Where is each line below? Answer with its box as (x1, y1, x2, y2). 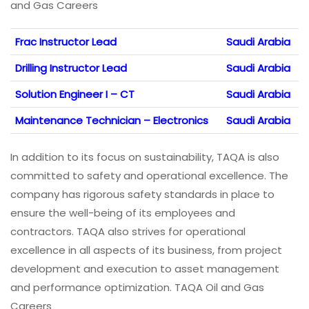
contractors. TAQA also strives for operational (10, 224, 246, 239)
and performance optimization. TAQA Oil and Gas (10, 280, 264, 295)
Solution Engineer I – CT (15, 87, 134, 102)
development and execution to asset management (10, 261, 279, 277)
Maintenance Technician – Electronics (15, 113, 208, 128)
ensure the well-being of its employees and (10, 206, 235, 221)
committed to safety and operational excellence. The (10, 168, 288, 183)
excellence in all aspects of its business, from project (10, 243, 282, 258)
